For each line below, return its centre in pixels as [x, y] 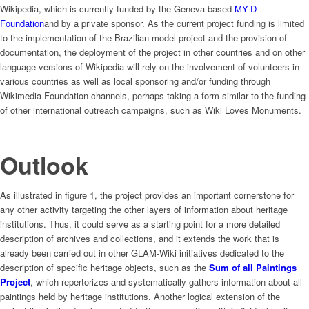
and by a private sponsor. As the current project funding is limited [174, 23]
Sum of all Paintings [253, 268]
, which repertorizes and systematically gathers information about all [166, 282]
